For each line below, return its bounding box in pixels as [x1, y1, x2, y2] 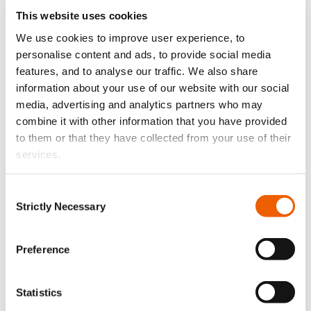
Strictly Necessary [16, 200, 106, 212]
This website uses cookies [16, 9, 148, 22]
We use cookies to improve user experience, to [16, 31, 245, 44]
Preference [16, 243, 69, 255]
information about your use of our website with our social [16, 81, 289, 94]
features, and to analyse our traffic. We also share [16, 65, 258, 77]
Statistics [16, 286, 62, 299]
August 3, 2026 [33, 163, 83, 174]
